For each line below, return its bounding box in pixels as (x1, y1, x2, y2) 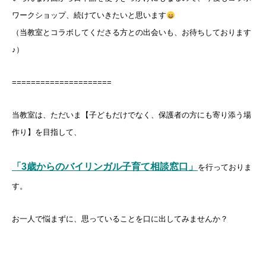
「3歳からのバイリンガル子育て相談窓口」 (12, 161, 198, 172)
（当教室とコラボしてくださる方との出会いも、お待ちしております (12, 28, 251, 37)
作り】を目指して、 (12, 128, 81, 137)
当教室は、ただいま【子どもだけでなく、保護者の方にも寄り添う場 (12, 110, 251, 120)
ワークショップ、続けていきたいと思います (12, 11, 166, 20)
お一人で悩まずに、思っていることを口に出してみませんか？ (12, 214, 228, 224)
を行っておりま (198, 163, 252, 172)
